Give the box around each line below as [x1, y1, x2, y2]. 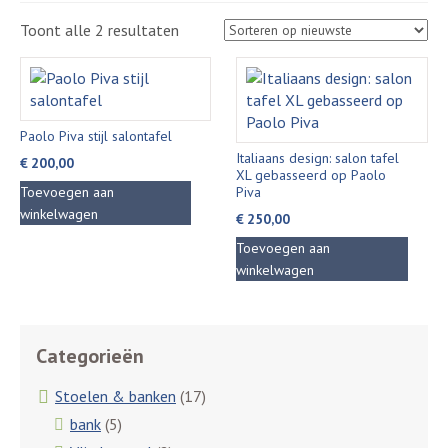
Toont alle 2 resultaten [20, 20, 179, 40]
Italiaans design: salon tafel [236, 149, 400, 167]
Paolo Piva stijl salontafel [20, 127, 172, 145]
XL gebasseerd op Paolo [236, 166, 387, 184]
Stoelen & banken [55, 385, 176, 406]
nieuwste [178, 63, 239, 83]
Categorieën [36, 342, 144, 369]
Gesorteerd [178, 19, 253, 39]
